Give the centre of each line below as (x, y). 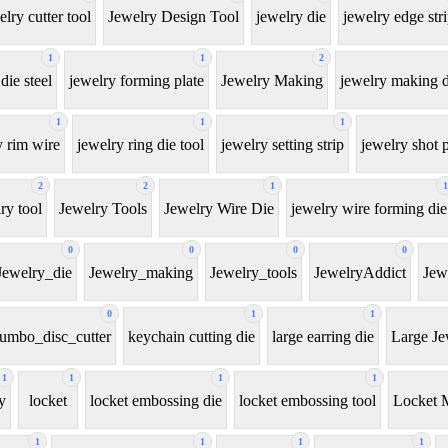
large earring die (323, 336)
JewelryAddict (360, 272)
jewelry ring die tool (140, 144)
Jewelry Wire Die (219, 208)
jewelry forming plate (136, 80)
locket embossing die (156, 400)
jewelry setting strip (282, 144)
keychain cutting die (191, 336)
